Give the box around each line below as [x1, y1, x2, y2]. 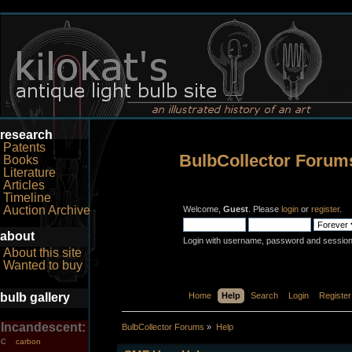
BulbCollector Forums [122, 321, 205, 332]
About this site [3, 245, 82, 259]
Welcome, [182, 204, 223, 214]
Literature [3, 166, 56, 180]
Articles [3, 178, 45, 192]
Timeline [3, 191, 51, 205]
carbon [16, 337, 41, 346]
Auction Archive [3, 203, 90, 218]
